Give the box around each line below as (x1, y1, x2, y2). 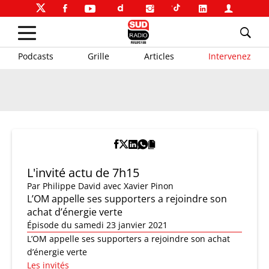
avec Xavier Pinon (103, 180, 174, 192)
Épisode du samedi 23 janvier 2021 (27, 219, 168, 231)
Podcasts (18, 50, 53, 62)
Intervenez (208, 50, 251, 62)
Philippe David (43, 180, 101, 192)
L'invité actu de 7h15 (27, 165, 139, 181)
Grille (88, 50, 110, 62)
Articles (144, 50, 174, 62)
